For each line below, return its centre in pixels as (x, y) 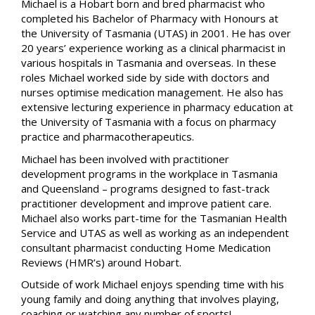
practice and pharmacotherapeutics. (108, 137)
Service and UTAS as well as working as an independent (155, 232)
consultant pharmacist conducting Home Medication (146, 247)
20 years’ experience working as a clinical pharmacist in (153, 48)
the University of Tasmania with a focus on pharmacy (149, 122)
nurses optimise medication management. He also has (152, 92)
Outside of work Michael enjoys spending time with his (153, 284)
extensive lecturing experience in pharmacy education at (157, 107)
